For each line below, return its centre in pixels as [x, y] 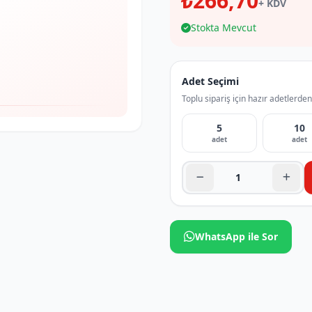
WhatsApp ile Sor [236, 236]
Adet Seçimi [210, 81]
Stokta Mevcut [224, 28]
